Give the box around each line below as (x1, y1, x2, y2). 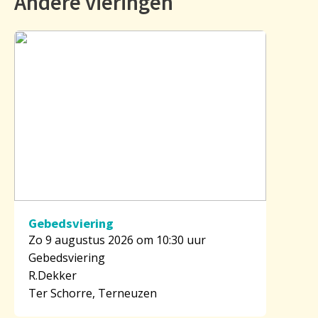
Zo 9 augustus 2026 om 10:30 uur (28, 231, 206, 248)
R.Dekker (28, 267, 77, 283)
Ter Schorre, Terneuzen (28, 285, 157, 301)
